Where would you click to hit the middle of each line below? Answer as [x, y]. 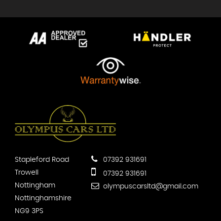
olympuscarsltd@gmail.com [150, 186]
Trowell [27, 172]
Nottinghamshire [43, 198]
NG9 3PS [29, 211]
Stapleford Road [42, 160]
